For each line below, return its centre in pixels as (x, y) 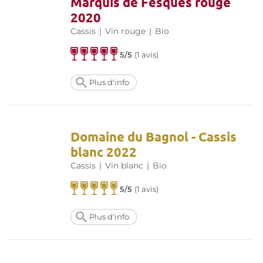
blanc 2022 (104, 152)
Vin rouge (125, 31)
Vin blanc (124, 166)
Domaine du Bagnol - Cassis (154, 137)
